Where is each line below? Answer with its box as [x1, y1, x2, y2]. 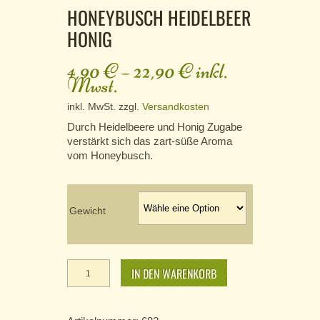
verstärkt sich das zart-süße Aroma [67, 135, 232, 148]
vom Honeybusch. [67, 149, 153, 162]
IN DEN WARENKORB [131, 264, 216, 282]
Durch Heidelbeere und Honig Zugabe [67, 121, 242, 134]
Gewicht [69, 205, 106, 217]
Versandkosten [142, 101, 209, 113]
